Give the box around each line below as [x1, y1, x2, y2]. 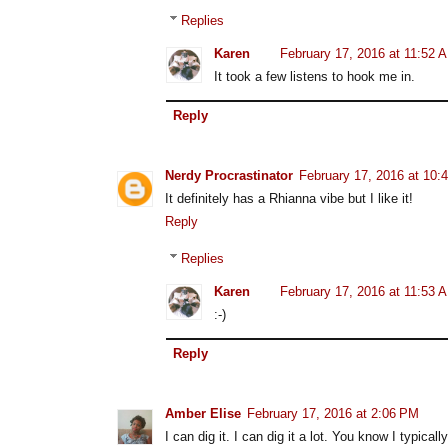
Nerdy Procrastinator [165, 168, 293, 184]
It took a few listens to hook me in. [214, 68, 415, 84]
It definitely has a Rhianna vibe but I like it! [165, 191, 413, 207]
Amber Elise [165, 406, 241, 422]
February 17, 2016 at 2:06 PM [247, 406, 419, 422]
